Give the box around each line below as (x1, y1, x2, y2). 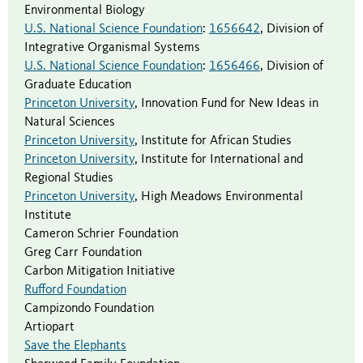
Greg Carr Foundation (24, 246, 142, 260)
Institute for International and (141, 153, 303, 167)
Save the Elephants (24, 340, 126, 353)
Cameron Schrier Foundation (24, 228, 178, 241)
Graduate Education (24, 79, 131, 92)
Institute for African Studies (141, 135, 292, 148)
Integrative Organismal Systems (24, 41, 200, 55)
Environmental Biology (24, 4, 145, 18)
